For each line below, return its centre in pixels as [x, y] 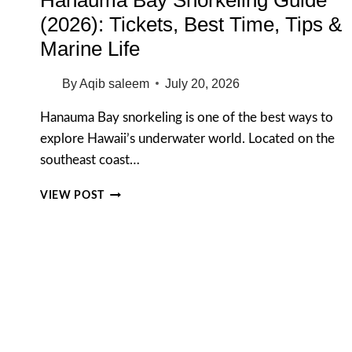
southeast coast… [90, 159]
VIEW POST [73, 195]
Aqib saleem [115, 83]
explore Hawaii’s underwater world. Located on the [187, 138]
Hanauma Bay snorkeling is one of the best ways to [187, 117]
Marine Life [90, 48]
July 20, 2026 [203, 83]
